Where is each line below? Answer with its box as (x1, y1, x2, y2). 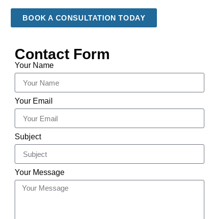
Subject (15, 132, 41, 141)
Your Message (15, 168, 65, 177)
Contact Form (15, 46, 110, 63)
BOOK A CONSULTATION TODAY (22, 14, 146, 22)
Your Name (15, 61, 54, 70)
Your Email (15, 97, 53, 106)
